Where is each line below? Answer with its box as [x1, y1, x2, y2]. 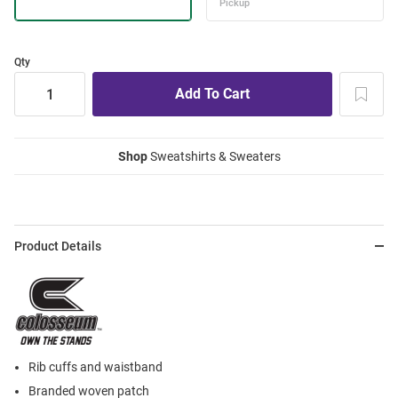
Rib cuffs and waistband [28, 360, 163, 375]
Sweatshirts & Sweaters [147, 149, 281, 164]
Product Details [14, 239, 101, 254]
